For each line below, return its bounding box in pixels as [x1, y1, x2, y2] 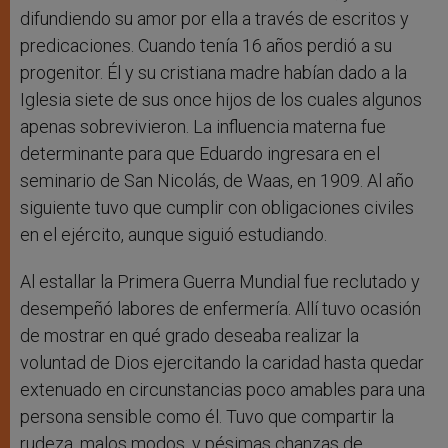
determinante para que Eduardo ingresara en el [20, 142, 380, 164]
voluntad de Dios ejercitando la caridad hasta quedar [20, 351, 424, 373]
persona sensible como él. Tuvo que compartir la [20, 405, 394, 427]
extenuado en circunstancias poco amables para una [20, 378, 425, 400]
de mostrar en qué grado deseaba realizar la [20, 324, 359, 346]
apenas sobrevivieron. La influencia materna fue [20, 115, 386, 137]
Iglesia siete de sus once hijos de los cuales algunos [20, 88, 422, 110]
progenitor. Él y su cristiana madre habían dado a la [20, 61, 407, 83]
